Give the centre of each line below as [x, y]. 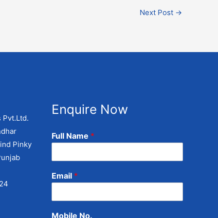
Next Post [157, 12]
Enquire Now [90, 109]
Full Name [71, 136]
